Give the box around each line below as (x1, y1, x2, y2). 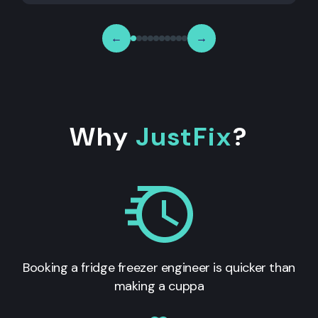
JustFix (136, 119, 233, 153)
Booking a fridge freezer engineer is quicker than (23, 258, 295, 276)
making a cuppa (114, 277, 204, 295)
